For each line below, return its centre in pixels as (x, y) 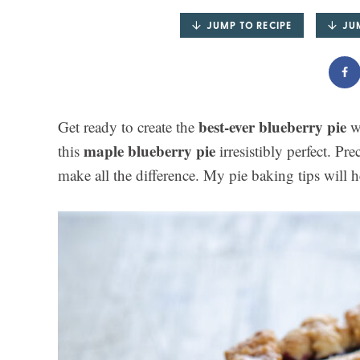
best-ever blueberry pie (272, 127)
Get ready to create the (128, 127)
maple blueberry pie (149, 151)
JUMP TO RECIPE (249, 26)
